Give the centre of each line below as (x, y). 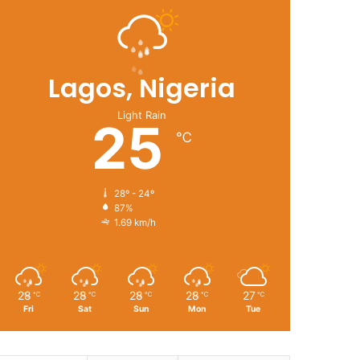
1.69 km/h (135, 223)
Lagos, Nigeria (141, 88)
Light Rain (141, 115)
